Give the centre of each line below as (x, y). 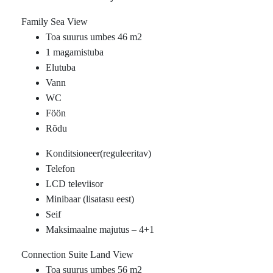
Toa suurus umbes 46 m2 (94, 37)
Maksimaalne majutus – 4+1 (100, 229)
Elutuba (61, 67)
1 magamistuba (75, 52)
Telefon (60, 168)
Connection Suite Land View (77, 254)
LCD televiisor (74, 184)
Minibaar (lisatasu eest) (90, 199)
